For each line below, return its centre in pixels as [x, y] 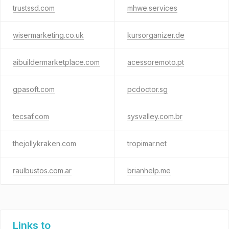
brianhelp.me [149, 170]
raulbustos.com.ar [42, 170]
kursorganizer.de [156, 35]
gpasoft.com [34, 89]
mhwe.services [152, 8]
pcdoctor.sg [147, 89]
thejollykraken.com [44, 143]
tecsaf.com [31, 116]
